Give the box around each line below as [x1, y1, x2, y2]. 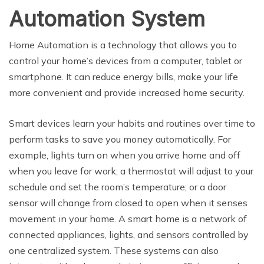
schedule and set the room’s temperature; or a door [9, 181, 226, 193]
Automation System [9, 6, 205, 32]
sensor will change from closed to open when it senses [9, 197, 247, 209]
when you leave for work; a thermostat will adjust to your [9, 165, 253, 177]
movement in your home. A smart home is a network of [9, 213, 247, 225]
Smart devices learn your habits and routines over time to [9, 117, 255, 130]
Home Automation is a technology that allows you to [9, 39, 237, 51]
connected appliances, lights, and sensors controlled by [9, 229, 249, 241]
